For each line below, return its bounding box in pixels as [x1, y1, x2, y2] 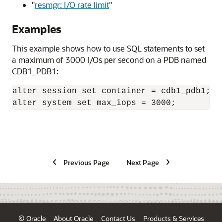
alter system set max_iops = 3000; [12, 99, 176, 108]
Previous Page [63, 158, 110, 166]
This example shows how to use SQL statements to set [12, 43, 205, 54]
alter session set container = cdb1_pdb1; [12, 87, 211, 96]
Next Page [126, 158, 159, 166]
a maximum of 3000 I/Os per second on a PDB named [12, 55, 206, 65]
